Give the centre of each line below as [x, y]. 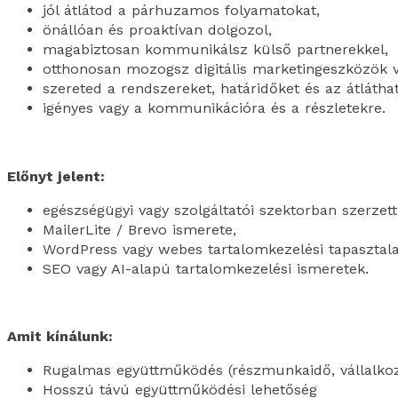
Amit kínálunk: [60, 337]
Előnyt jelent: [56, 176]
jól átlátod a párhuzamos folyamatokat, [181, 11]
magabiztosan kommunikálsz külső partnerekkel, [215, 50]
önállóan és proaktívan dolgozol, [157, 30]
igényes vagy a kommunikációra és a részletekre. [214, 108]
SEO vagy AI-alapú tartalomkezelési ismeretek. [206, 268]
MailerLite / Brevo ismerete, [139, 229]
